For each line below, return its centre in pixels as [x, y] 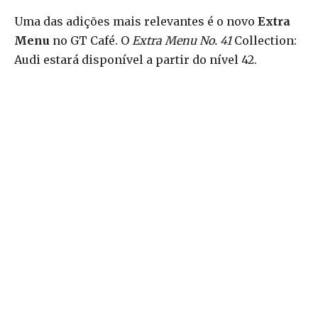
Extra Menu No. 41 [182, 41]
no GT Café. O [91, 41]
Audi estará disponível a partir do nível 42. [136, 60]
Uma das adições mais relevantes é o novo [136, 22]
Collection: [264, 41]
